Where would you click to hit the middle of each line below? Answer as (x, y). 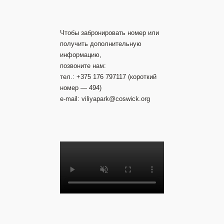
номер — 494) (81, 88)
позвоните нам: (83, 66)
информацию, (81, 55)
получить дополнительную (101, 44)
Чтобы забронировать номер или (109, 33)
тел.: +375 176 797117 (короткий (108, 77)
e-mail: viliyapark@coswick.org (105, 99)
